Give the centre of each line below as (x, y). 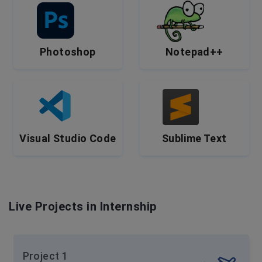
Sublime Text (194, 138)
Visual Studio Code (68, 138)
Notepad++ (194, 52)
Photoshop (68, 52)
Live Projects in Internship (83, 206)
